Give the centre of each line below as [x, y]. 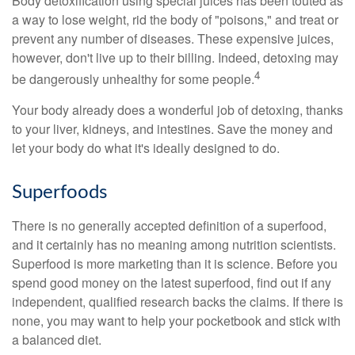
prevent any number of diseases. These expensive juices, [173, 38]
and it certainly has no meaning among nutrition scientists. [174, 245]
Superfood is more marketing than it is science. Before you [175, 264]
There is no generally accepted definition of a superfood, [169, 226]
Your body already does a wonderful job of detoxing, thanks [177, 110]
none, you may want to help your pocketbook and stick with [176, 321]
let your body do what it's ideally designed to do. [146, 148]
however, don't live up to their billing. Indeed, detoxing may [175, 57]
